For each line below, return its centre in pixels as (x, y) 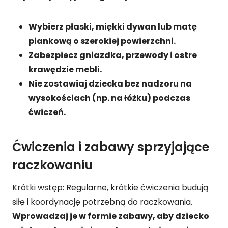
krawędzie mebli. (65, 69)
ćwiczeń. (47, 112)
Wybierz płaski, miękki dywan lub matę (113, 26)
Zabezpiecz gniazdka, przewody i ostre (113, 55)
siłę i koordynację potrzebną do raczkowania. (102, 202)
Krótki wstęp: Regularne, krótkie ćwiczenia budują (110, 187)
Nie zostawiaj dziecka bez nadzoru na (110, 83)
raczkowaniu (52, 165)
